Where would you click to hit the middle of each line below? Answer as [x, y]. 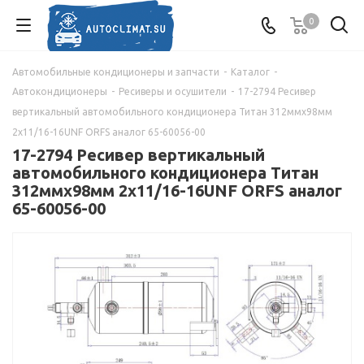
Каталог [250, 72]
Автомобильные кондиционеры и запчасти [116, 72]
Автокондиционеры [60, 91]
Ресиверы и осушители [173, 91]
